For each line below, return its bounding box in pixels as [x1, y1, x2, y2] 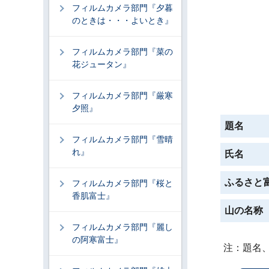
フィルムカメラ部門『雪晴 [72, 134, 173, 144]
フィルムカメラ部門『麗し [72, 222, 173, 232]
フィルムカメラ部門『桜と [72, 178, 173, 188]
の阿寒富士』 [72, 235, 122, 244]
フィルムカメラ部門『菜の [72, 47, 173, 56]
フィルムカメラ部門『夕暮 [72, 3, 173, 13]
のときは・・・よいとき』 [72, 16, 173, 25]
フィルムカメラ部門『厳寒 [72, 91, 173, 100]
